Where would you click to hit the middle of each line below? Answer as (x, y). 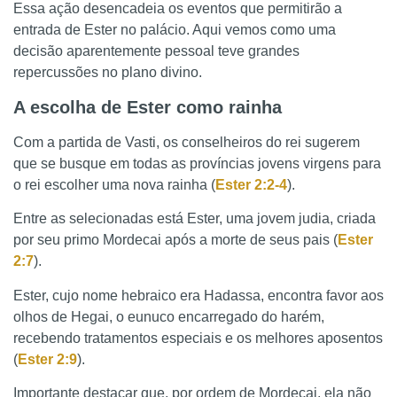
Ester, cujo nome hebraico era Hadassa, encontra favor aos (198, 295)
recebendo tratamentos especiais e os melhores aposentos (198, 338)
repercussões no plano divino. (108, 73)
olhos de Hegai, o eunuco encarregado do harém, (169, 316)
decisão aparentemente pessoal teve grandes (156, 51)
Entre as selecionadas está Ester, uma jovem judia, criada (195, 219)
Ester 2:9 (47, 359)
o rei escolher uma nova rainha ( (114, 184)
